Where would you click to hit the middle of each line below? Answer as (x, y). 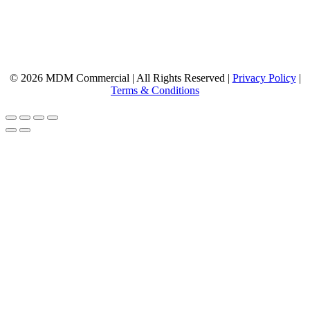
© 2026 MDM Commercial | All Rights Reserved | (121, 77)
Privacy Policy (264, 77)
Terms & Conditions (155, 90)
